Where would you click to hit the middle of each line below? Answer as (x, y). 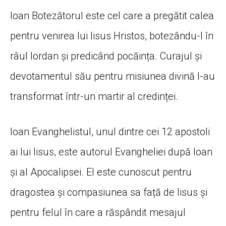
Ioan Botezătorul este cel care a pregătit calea (112, 16)
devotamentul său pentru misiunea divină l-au (112, 76)
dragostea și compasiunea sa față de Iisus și (109, 192)
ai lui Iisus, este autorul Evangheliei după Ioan (111, 152)
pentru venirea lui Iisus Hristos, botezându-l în (112, 36)
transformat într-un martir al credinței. (94, 97)
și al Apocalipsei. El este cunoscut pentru (101, 172)
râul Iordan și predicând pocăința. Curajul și (106, 56)
